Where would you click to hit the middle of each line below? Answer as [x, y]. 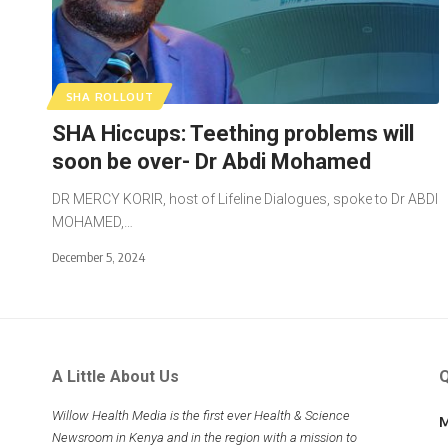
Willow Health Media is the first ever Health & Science [201, 415]
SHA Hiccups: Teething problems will [233, 133]
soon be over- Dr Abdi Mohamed [214, 161]
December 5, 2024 [98, 256]
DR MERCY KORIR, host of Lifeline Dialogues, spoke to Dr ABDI [245, 198]
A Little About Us [115, 376]
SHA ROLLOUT [109, 96]
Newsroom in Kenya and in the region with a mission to [204, 437]
